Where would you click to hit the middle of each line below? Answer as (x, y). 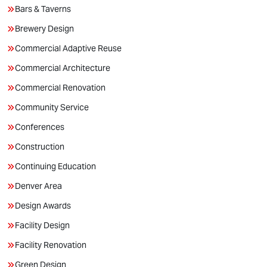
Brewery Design (44, 29)
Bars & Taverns (43, 9)
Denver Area (38, 186)
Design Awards (43, 206)
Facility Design (42, 225)
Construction (40, 147)
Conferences (40, 127)
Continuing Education (55, 166)
